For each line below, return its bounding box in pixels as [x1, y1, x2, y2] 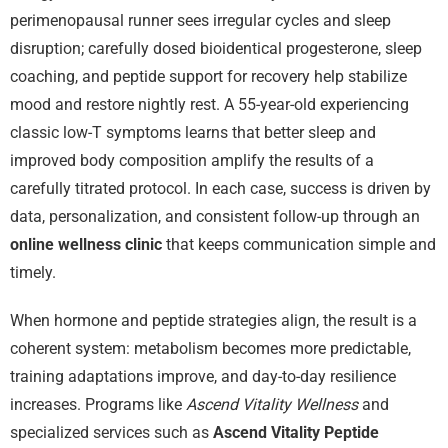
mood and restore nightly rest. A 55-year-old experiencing [10, 94, 409, 114]
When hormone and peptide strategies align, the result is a [10, 310, 417, 330]
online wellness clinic [10, 234, 162, 254]
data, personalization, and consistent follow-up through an [10, 206, 420, 226]
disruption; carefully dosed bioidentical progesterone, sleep [10, 38, 422, 58]
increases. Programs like [10, 394, 186, 414]
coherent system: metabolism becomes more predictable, [10, 338, 411, 358]
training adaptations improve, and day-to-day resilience [10, 366, 396, 386]
